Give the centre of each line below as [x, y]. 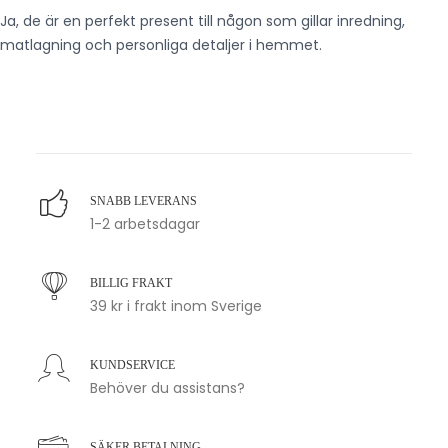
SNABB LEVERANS [143, 201]
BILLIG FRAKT [131, 283]
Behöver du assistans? [167, 388]
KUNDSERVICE [132, 365]
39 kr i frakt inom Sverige [176, 306]
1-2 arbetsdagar [145, 224]
